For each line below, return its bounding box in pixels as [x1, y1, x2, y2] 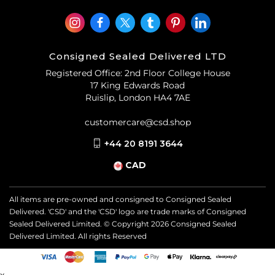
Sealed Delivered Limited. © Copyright [9, 219, 151, 229]
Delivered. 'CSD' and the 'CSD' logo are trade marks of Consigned [9, 207, 246, 217]
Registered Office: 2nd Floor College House [45, 68, 230, 79]
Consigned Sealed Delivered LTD [48, 50, 227, 63]
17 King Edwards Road [90, 80, 185, 91]
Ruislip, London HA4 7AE [85, 92, 190, 104]
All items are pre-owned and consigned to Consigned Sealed [9, 195, 231, 204]
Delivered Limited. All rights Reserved [9, 231, 147, 241]
